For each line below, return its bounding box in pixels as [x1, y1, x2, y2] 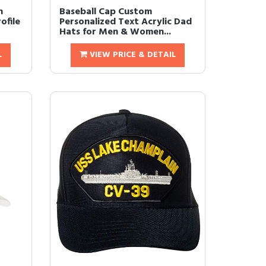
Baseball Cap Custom [59, 4, 152, 20]
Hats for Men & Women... [59, 24, 171, 40]
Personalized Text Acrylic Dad [59, 14, 192, 30]
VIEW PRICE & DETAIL [87, 48, 176, 62]
